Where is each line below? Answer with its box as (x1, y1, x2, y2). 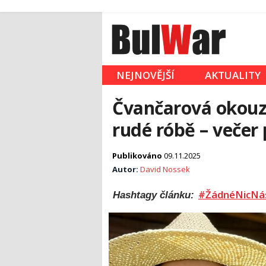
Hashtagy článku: (113, 189, 197, 201)
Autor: (112, 164, 140, 175)
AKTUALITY (205, 68, 261, 83)
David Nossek (140, 164, 190, 175)
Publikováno (112, 150, 164, 161)
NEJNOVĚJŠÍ (116, 68, 175, 83)
